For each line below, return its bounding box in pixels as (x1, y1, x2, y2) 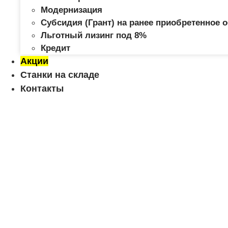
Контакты (20, 83, 64, 94)
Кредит (41, 43, 70, 53)
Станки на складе (20, 70, 99, 80)
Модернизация (41, 5, 102, 15)
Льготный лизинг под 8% (41, 31, 147, 41)
